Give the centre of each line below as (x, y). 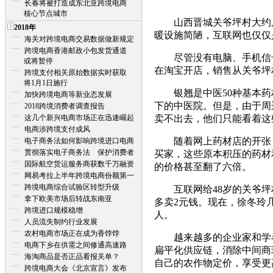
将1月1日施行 (37, 83)
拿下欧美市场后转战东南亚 (68, 199)
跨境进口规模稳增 (54, 210)
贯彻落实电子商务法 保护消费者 (79, 152)
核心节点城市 (37, 13)
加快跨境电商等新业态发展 (68, 94)
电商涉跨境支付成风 (57, 129)
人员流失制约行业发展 (61, 222)
